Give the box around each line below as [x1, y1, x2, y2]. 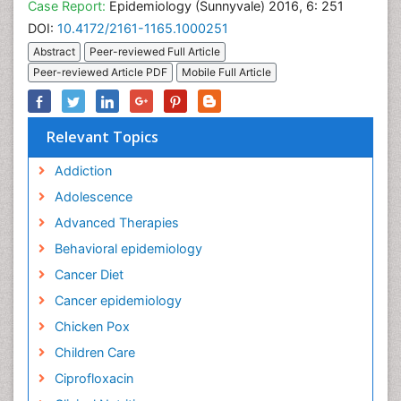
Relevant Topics [47, 127, 158, 148]
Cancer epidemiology [54, 293, 182, 309]
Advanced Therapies [54, 215, 179, 231]
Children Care [54, 345, 135, 361]
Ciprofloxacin [54, 371, 133, 387]
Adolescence [54, 189, 132, 205]
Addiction [54, 163, 112, 179]
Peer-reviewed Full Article [90, 45, 220, 59]
